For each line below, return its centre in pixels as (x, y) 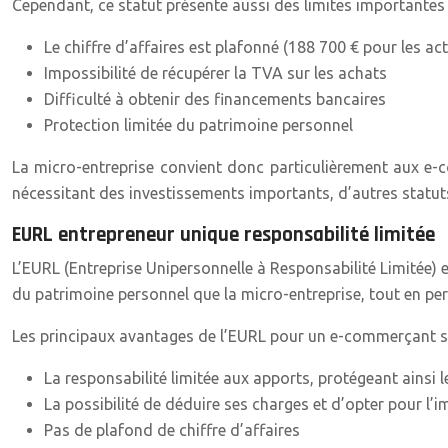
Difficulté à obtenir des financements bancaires (215, 99)
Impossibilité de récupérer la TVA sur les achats (215, 73)
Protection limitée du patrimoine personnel (198, 125)
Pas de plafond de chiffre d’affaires (172, 430)
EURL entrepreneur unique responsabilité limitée (223, 234)
